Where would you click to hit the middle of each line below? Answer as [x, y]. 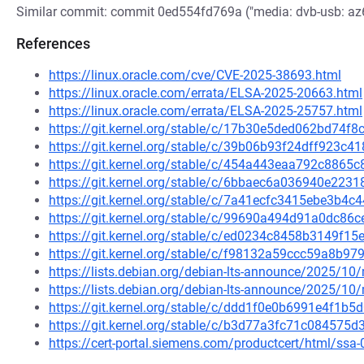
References [53, 43]
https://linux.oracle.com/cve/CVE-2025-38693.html [195, 75]
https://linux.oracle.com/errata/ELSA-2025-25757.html [206, 111]
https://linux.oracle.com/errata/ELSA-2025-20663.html [206, 93]
